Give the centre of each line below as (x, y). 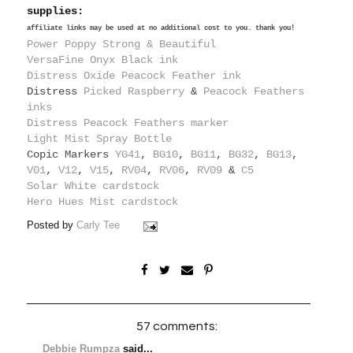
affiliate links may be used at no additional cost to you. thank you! (161, 29)
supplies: (56, 11)
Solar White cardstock (93, 186)
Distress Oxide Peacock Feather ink (137, 76)
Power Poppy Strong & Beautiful (122, 45)
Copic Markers (71, 155)
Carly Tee (98, 226)
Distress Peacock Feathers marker (131, 123)
